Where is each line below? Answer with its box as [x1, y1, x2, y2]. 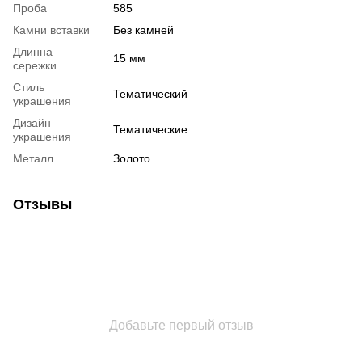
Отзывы [13, 196, 72, 213]
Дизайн [13, 116, 51, 130]
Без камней [113, 23, 174, 37]
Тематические [113, 123, 187, 137]
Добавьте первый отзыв [108, 318, 254, 333]
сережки [13, 59, 57, 73]
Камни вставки [13, 23, 90, 37]
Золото [113, 152, 150, 166]
